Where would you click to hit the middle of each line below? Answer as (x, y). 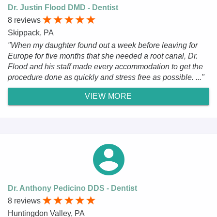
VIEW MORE (108, 96)
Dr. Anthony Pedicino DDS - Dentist (72, 188)
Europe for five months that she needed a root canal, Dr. (103, 56)
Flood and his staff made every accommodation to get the (105, 66)
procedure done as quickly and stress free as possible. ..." (106, 77)
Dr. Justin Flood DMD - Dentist (63, 7)
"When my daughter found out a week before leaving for (103, 45)
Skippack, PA (31, 32)
